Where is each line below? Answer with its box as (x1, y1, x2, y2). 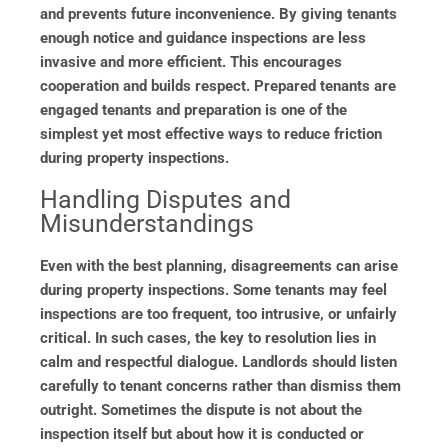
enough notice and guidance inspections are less (40, 28, 366, 47)
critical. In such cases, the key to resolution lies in (40, 328, 376, 347)
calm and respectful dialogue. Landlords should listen (40, 352, 397, 371)
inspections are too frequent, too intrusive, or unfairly (40, 304, 397, 323)
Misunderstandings (40, 208, 254, 238)
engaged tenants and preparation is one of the (40, 100, 347, 119)
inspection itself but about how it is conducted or (40, 424, 364, 443)
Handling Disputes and (40, 184, 291, 214)
